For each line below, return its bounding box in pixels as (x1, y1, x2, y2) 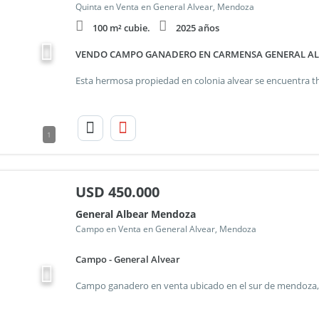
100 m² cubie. (92, 21, 150, 34)
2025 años (175, 21, 219, 34)
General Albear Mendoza (75, 207, 196, 221)
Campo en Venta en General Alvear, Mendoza (75, 223, 256, 235)
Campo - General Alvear (75, 253, 180, 266)
